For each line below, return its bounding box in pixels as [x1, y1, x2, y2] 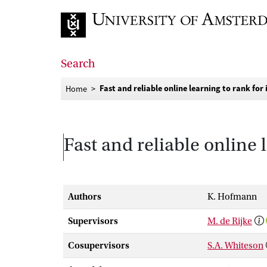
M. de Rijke [207, 216, 252, 226]
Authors [68, 191, 101, 202]
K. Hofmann [207, 191, 257, 202]
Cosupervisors [68, 240, 129, 251]
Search [61, 57, 95, 70]
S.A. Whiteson [207, 240, 263, 251]
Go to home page [60, 42, 129, 52]
